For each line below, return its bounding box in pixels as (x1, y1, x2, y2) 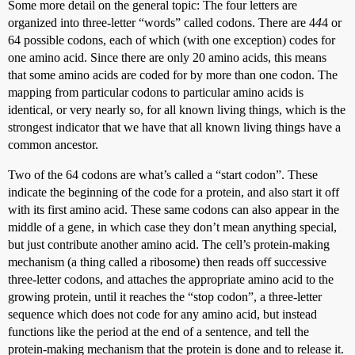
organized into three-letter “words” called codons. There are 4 (8, 15, 315, 29)
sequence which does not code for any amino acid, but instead (8, 307, 317, 321)
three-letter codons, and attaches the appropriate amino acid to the (8, 272, 334, 286)
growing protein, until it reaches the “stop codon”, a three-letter (8, 289, 322, 303)
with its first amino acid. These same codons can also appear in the (8, 202, 339, 216)
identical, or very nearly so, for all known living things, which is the (8, 102, 345, 116)
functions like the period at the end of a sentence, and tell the (8, 324, 309, 338)
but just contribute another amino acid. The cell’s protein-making (8, 237, 330, 251)
